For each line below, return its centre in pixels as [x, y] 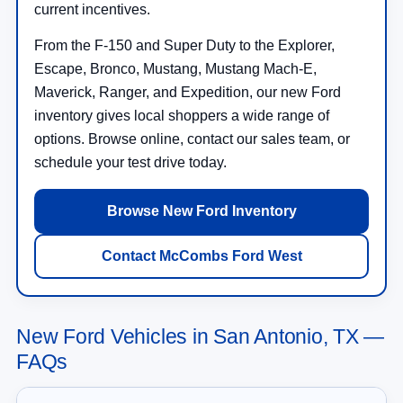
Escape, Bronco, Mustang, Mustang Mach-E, [175, 69]
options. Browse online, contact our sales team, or [192, 139]
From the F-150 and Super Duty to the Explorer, [184, 46]
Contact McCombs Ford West [201, 256]
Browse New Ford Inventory [201, 211]
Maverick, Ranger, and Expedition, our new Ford [188, 93]
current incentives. [92, 10]
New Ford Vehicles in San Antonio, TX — [201, 337]
